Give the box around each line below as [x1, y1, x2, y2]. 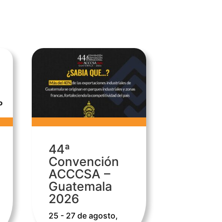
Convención [48, 154, 119, 169]
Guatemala [48, 179, 112, 194]
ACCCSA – [48, 166, 111, 182]
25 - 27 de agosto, [48, 211, 118, 221]
